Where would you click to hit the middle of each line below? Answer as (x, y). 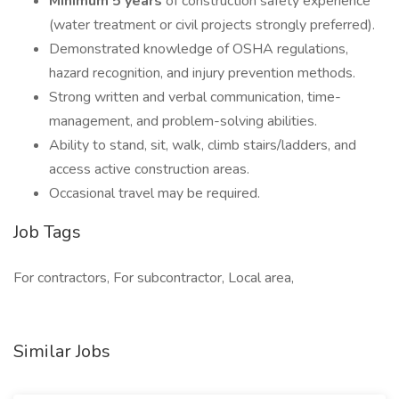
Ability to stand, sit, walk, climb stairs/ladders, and (203, 145)
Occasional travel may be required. (155, 193)
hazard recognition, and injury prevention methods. (202, 73)
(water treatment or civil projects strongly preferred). (212, 25)
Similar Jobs (62, 351)
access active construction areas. (149, 169)
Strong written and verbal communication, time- (195, 97)
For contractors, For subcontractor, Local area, (154, 278)
